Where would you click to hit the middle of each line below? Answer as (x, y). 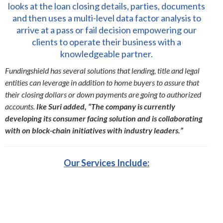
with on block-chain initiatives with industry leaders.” (94, 130)
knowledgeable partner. (107, 54)
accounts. (21, 106)
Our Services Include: (107, 163)
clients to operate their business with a (107, 42)
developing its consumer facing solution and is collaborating (104, 118)
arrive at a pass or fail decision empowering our (107, 30)
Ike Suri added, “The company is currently (106, 106)
